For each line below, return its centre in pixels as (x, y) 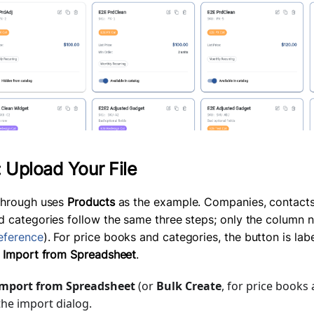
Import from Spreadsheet (70, 254)
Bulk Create (189, 286)
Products (91, 202)
